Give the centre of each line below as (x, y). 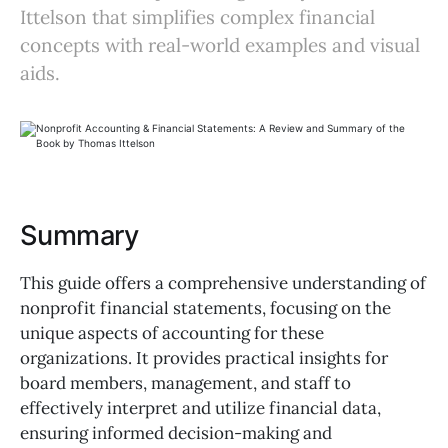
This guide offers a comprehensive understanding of (223, 282)
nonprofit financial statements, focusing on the (205, 307)
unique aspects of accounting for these (172, 332)
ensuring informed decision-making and (176, 432)
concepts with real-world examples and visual (220, 45)
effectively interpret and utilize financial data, (200, 407)
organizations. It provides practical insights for (204, 357)
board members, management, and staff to (185, 382)
